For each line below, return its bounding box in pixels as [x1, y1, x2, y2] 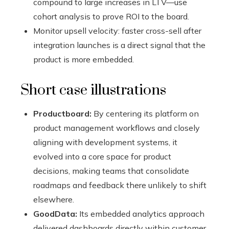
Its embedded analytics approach [77, 209, 204, 219]
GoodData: [33, 209, 77, 219]
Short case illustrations [20, 81, 166, 100]
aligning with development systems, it [33, 137, 177, 148]
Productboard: [33, 108, 91, 119]
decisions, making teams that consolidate [33, 166, 189, 176]
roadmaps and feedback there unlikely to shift [33, 180, 207, 191]
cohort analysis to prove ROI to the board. [33, 11, 189, 22]
